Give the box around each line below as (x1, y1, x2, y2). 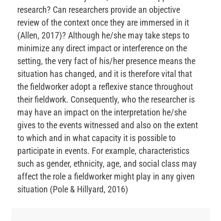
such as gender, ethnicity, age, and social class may (17, 158, 197, 169)
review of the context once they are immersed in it (17, 17, 189, 28)
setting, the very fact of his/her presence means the (17, 56, 195, 67)
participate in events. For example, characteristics (17, 146, 189, 156)
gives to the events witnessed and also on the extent (17, 120, 198, 131)
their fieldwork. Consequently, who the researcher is (17, 94, 195, 105)
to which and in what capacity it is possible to (17, 133, 176, 144)
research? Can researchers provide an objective (17, 4, 180, 15)
